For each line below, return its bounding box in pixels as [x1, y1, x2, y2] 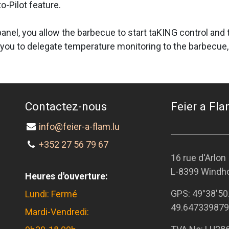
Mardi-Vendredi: [25, 207, 91, 218]
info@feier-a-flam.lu [39, 121, 120, 132]
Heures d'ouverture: [25, 171, 108, 182]
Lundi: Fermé [25, 189, 77, 200]
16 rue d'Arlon [171, 152, 228, 164]
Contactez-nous [25, 100, 107, 113]
